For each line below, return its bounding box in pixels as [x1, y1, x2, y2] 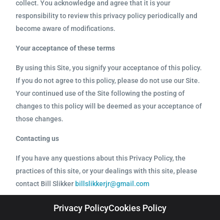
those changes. [16, 115, 64, 123]
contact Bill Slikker [16, 180, 76, 188]
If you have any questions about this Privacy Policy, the [16, 154, 186, 162]
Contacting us [16, 135, 59, 142]
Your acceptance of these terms [16, 44, 115, 52]
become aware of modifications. [16, 25, 116, 32]
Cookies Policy [109, 203, 166, 213]
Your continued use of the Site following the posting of [16, 89, 185, 97]
